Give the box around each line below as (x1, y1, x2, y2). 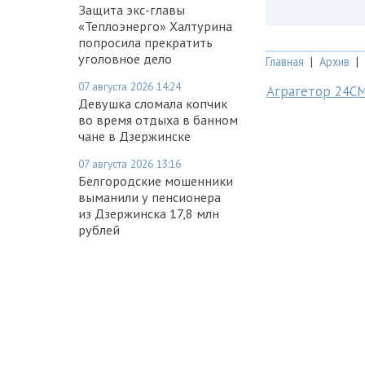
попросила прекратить (78, 33, 213, 51)
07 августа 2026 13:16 (78, 156, 181, 171)
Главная (266, 54, 304, 70)
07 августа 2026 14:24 (78, 78, 181, 94)
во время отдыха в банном (78, 111, 238, 128)
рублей (78, 221, 120, 238)
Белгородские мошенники (78, 172, 233, 189)
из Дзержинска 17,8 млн (78, 204, 219, 222)
